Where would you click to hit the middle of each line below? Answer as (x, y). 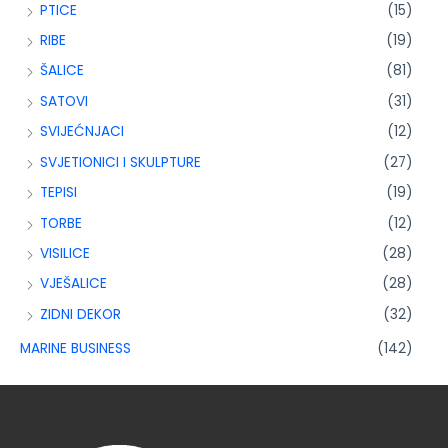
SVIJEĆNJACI (82, 132)
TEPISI (58, 193)
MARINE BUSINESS (75, 349)
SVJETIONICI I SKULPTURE (120, 162)
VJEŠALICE (73, 284)
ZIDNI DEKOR (80, 314)
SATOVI (64, 101)
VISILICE (65, 253)
